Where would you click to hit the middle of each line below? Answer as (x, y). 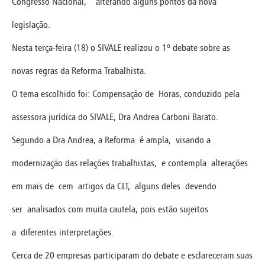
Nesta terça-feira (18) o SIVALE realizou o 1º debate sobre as (121, 47)
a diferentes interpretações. (65, 232)
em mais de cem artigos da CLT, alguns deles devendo (114, 186)
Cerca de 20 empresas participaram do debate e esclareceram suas (132, 255)
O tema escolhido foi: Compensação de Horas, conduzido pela (126, 93)
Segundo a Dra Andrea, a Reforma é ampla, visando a (111, 140)
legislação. (31, 24)
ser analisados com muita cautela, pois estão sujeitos (110, 209)
